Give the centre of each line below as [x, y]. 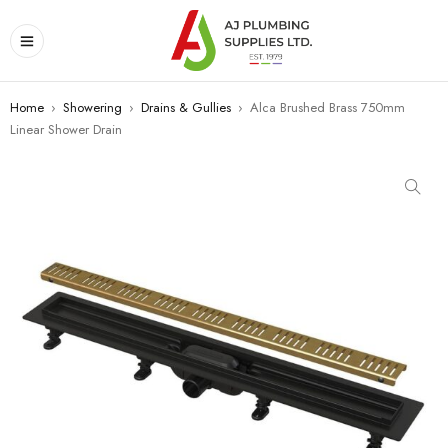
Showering [92, 107]
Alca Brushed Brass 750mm [327, 107]
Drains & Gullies [186, 107]
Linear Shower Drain [66, 129]
